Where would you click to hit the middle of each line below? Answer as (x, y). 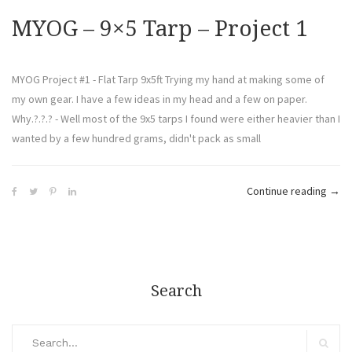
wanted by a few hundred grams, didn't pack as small (136, 139)
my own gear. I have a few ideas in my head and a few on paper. (159, 99)
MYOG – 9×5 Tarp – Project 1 (160, 29)
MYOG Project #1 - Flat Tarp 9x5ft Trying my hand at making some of (168, 80)
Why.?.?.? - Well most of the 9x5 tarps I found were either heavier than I (176, 119)
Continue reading (288, 191)
